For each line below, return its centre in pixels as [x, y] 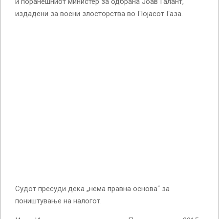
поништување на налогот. [58, 201]
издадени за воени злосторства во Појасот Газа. [99, 13]
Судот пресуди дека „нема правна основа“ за [92, 188]
